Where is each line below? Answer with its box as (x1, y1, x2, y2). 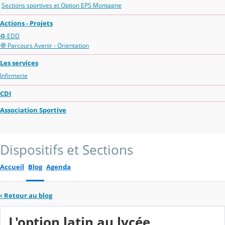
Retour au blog (4, 191, 52, 200)
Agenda (46, 162, 71, 172)
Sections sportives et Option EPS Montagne (2, 1, 122, 10)
